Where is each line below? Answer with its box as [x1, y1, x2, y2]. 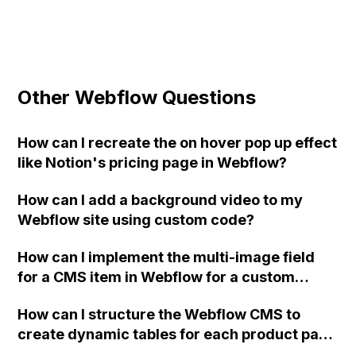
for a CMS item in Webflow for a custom [17, 268, 296, 285]
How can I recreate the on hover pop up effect [17, 133, 338, 151]
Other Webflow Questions [17, 85, 257, 109]
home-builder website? [17, 288, 181, 305]
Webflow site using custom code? [17, 211, 255, 228]
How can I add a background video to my [17, 191, 304, 208]
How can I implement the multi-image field [17, 248, 315, 265]
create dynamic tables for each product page [17, 325, 338, 342]
